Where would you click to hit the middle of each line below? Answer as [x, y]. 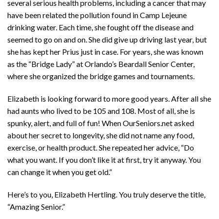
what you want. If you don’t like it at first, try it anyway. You [104, 159]
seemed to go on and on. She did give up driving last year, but [107, 40]
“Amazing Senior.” [36, 206]
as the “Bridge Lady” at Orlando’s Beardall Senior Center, [101, 64]
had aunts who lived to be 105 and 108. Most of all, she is [101, 110]
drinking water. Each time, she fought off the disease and [100, 27]
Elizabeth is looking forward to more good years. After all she [109, 98]
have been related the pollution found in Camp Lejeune [97, 15]
